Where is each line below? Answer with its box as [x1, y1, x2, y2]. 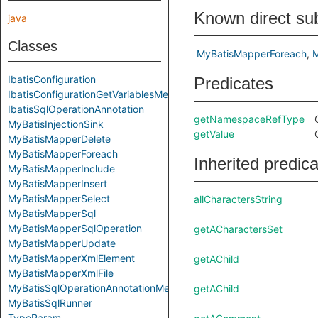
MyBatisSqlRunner [8, 297, 92, 309]
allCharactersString [194, 193, 283, 205]
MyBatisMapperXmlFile [8, 267, 114, 279]
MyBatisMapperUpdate [8, 237, 116, 249]
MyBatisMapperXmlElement [8, 252, 135, 264]
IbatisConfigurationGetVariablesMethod [8, 88, 190, 100]
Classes [8, 38, 57, 54]
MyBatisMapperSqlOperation [8, 222, 142, 234]
